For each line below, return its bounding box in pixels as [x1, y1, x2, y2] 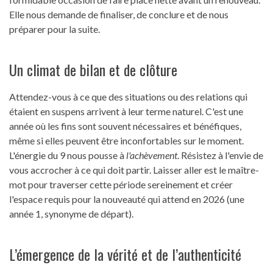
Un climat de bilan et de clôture [9, 58, 177, 81]
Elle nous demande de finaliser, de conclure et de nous [9, 9, 229, 21]
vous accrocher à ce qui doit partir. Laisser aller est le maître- [9, 164, 259, 176]
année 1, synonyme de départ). [9, 208, 133, 220]
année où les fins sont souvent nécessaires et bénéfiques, [9, 120, 241, 132]
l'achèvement [126, 149, 177, 161]
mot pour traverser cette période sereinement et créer [9, 179, 233, 191]
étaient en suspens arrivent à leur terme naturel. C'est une [9, 105, 243, 118]
